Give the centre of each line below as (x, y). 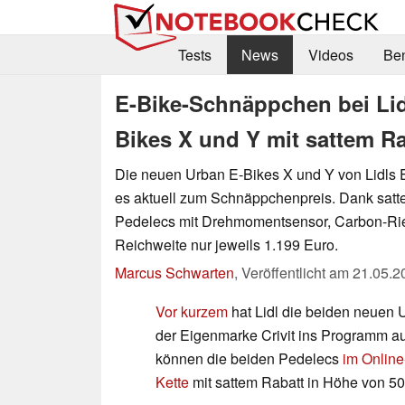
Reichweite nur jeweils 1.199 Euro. (226, 244)
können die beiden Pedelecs (249, 358)
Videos (330, 55)
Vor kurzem (192, 311)
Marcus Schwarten (174, 272)
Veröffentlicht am (297, 272)
